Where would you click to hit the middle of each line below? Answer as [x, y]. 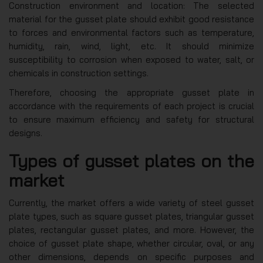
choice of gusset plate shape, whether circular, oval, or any [131, 243]
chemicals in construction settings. [79, 73]
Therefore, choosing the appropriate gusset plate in [131, 92]
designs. [26, 133]
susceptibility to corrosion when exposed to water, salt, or [131, 59]
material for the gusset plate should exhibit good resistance [131, 19]
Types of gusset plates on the [131, 161]
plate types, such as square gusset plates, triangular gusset [131, 216]
